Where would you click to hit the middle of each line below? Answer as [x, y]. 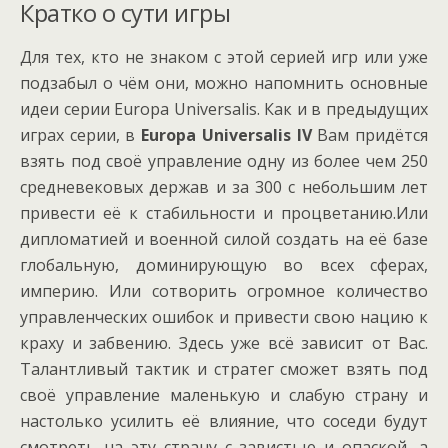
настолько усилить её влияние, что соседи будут [224, 420]
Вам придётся [370, 134]
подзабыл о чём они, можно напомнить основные [224, 82]
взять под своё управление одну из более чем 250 [224, 160]
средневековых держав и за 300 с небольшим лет [224, 186]
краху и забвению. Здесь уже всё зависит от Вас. [224, 342]
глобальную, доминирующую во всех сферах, [224, 264]
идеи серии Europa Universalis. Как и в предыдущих [224, 108]
